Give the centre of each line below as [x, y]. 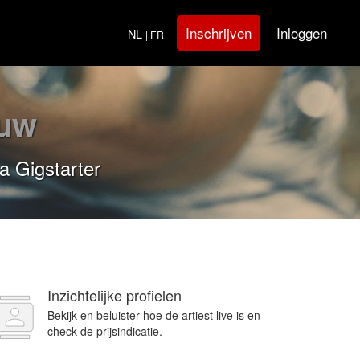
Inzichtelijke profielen [115, 295]
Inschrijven [219, 33]
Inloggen [302, 32]
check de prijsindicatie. [105, 331]
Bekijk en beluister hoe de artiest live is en [154, 315]
